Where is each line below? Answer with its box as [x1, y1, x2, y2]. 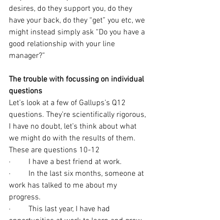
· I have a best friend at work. [9, 157, 122, 167]
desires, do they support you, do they [9, 4, 134, 14]
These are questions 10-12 [9, 145, 100, 155]
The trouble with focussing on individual [9, 75, 146, 84]
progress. [9, 192, 41, 202]
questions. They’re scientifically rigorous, [9, 110, 148, 120]
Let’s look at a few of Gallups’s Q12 [9, 98, 128, 108]
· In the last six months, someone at [9, 169, 146, 179]
